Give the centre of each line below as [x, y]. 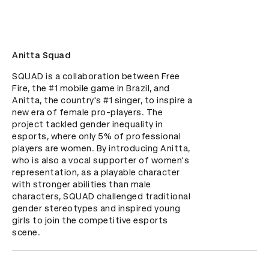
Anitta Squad [41, 55]
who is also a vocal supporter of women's [101, 160]
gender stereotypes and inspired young [96, 208]
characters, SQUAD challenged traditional [101, 196]
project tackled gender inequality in [87, 124]
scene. [26, 232]
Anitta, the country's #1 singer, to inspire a [102, 100]
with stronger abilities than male [82, 184]
